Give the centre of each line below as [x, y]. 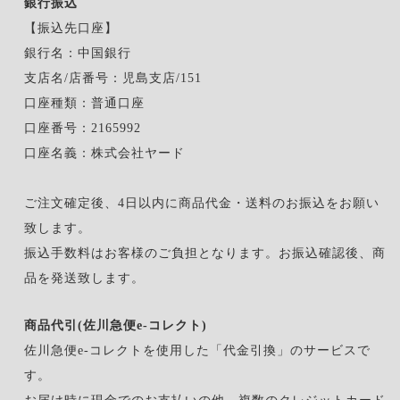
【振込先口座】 [71, 28]
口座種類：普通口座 [84, 103]
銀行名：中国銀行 [77, 53]
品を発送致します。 [84, 278]
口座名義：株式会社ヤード [104, 153]
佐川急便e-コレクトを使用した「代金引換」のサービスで [197, 350]
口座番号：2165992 [82, 128]
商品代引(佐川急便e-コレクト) [115, 325]
